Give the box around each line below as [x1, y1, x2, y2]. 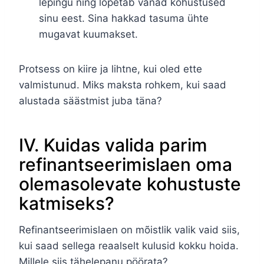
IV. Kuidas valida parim [19, 134, 207, 156]
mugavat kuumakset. [39, 28, 138, 41]
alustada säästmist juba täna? [19, 95, 162, 107]
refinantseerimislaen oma [19, 154, 232, 176]
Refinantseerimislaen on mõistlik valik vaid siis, [19, 224, 240, 236]
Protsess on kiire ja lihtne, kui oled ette [19, 63, 202, 75]
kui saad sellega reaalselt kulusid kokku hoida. [19, 240, 239, 252]
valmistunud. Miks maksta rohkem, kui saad [19, 79, 226, 91]
